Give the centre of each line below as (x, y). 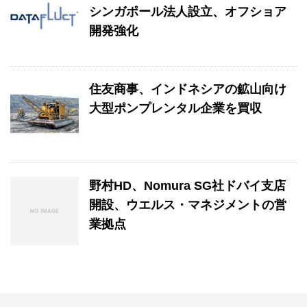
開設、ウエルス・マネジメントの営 (188, 205)
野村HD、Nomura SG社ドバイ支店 (187, 185)
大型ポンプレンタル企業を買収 (175, 108)
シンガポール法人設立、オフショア (188, 11)
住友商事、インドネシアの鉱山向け (188, 89)
